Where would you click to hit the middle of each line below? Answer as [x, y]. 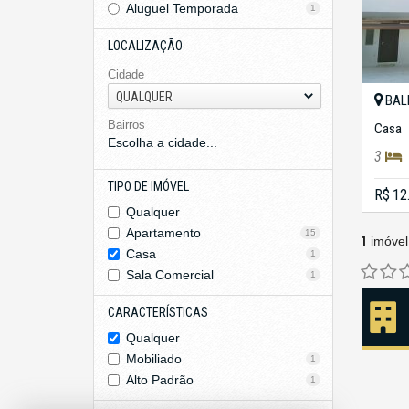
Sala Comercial [170, 275]
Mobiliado [154, 359]
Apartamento [163, 233]
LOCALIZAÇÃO [145, 46]
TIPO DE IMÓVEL [148, 186]
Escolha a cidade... [163, 142]
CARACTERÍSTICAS [158, 312]
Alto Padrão [160, 380]
